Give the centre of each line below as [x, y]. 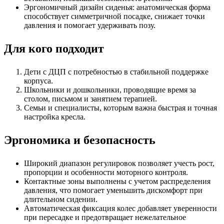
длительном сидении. [61, 199]
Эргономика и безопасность [80, 140]
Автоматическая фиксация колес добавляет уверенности [120, 208]
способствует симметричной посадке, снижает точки [114, 16]
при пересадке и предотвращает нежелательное [105, 217]
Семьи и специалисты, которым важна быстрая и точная [120, 108]
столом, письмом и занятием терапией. [91, 99]
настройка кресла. [55, 117]
